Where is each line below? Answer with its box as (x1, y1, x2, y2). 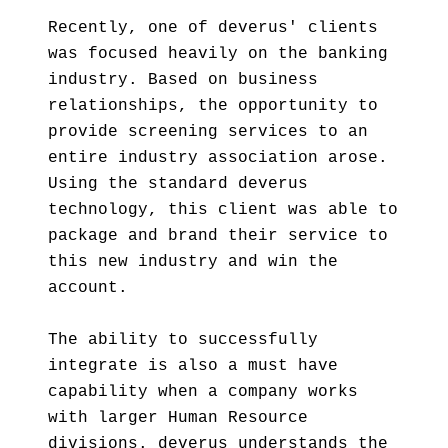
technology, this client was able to (48, 201, 398, 219)
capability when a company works (48, 383, 358, 401)
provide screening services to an (48, 123, 368, 141)
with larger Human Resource (48, 409, 308, 427)
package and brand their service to (48, 227, 388, 245)
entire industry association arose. (48, 149, 388, 167)
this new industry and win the (48, 253, 338, 271)
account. (48, 279, 128, 297)
